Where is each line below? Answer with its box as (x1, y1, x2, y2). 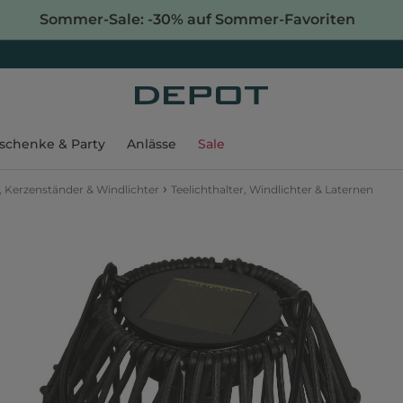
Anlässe (127, 136, 176, 152)
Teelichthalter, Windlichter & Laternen (171, 182, 373, 196)
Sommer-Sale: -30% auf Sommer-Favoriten (39, 11, 355, 28)
